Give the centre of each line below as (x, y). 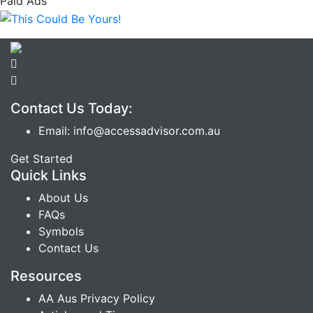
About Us (63, 197)
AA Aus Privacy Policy (97, 298)
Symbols (61, 231)
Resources (46, 276)
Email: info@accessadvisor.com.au (129, 130)
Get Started (42, 158)
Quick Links (49, 175)
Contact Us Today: (72, 108)
